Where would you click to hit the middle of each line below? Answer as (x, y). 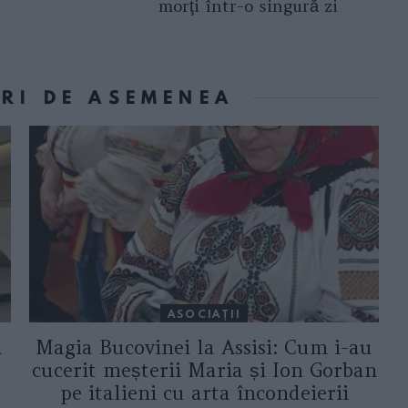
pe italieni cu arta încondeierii (204, 393)
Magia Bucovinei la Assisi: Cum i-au (204, 348)
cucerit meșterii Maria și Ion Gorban (204, 371)
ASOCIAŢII (204, 313)
